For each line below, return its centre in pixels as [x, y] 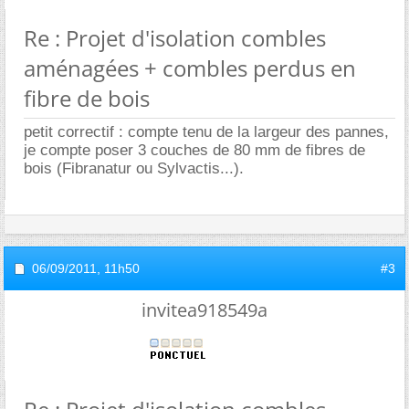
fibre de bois [87, 98]
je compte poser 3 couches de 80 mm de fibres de [194, 150]
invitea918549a [204, 310]
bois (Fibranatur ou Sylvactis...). [134, 168]
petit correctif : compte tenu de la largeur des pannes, [206, 132]
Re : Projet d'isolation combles [175, 38]
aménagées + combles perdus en [190, 68]
